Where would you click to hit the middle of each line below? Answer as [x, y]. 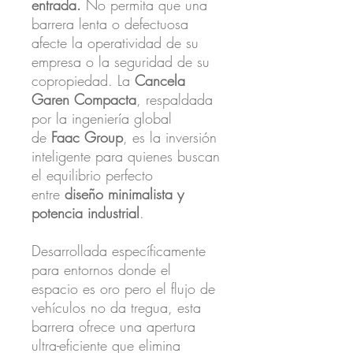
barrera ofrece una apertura [113, 326]
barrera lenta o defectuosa [110, 23]
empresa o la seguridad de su [121, 61]
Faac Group [87, 137]
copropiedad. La [83, 80]
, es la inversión [170, 137]
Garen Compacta [84, 99]
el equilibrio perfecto [92, 175]
